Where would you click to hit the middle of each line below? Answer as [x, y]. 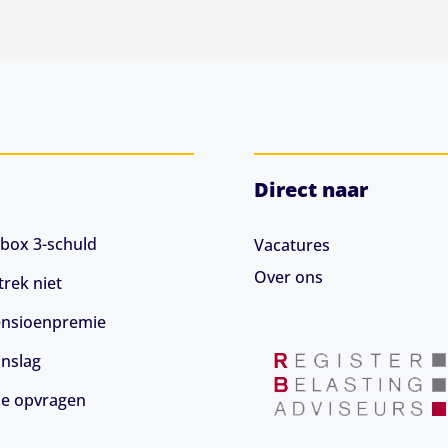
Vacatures [291, 245]
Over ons [288, 277]
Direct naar [310, 189]
